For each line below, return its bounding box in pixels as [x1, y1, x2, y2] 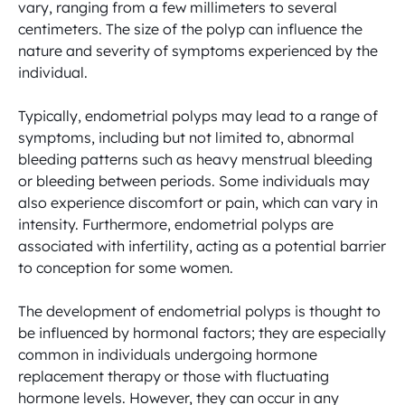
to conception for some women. [18, 259, 233, 277]
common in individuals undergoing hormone [18, 345, 317, 363]
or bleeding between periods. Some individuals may [18, 172, 370, 190]
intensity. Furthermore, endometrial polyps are [18, 215, 334, 233]
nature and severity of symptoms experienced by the [18, 42, 378, 60]
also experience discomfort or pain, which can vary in [18, 193, 378, 212]
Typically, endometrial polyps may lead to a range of [18, 107, 378, 125]
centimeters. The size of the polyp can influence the [18, 20, 363, 38]
